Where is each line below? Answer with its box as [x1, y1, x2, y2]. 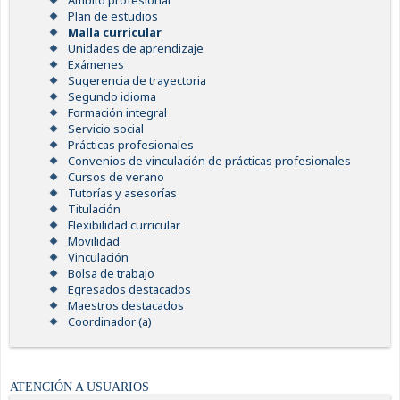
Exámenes [67, 56, 124, 73]
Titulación [67, 201, 121, 218]
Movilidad [67, 233, 120, 250]
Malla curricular [67, 24, 162, 41]
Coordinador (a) [67, 313, 152, 330]
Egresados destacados [67, 281, 191, 298]
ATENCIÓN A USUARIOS [10, 380, 149, 395]
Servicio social [67, 121, 144, 137]
